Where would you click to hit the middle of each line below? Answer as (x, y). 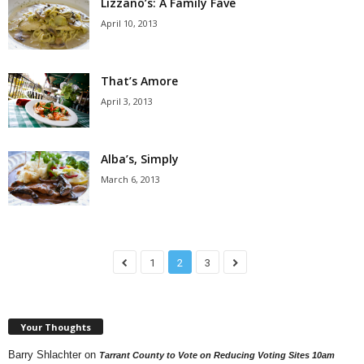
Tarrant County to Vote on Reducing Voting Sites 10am (217, 355)
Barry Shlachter (45, 354)
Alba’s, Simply (140, 159)
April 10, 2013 (129, 23)
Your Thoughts (56, 327)
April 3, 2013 (127, 101)
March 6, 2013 (130, 179)
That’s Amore (139, 81)
